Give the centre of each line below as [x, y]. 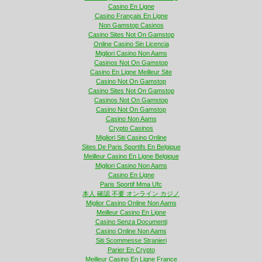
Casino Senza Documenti [131, 222]
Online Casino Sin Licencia [131, 44]
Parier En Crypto [131, 250]
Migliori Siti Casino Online [131, 138]
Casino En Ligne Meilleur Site [131, 72]
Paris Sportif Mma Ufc [131, 185]
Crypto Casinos [131, 128]
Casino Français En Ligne [131, 16]
